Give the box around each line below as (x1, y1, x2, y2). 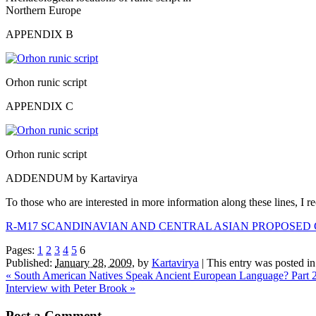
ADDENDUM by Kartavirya (6, 171, 138, 184)
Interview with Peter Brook (6, 281, 130, 294)
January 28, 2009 (55, 256, 132, 269)
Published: (6, 256, 55, 269)
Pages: (6, 243, 37, 256)
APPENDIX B (6, 28, 73, 40)
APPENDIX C (6, 99, 73, 112)
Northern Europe (6, 4, 81, 16)
